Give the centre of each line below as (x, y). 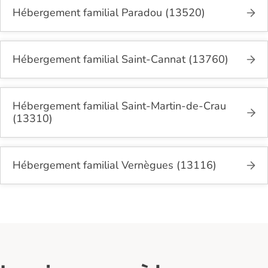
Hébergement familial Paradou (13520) (109, 12)
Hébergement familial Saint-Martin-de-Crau (119, 106)
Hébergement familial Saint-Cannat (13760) (121, 59)
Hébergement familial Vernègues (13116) (115, 165)
